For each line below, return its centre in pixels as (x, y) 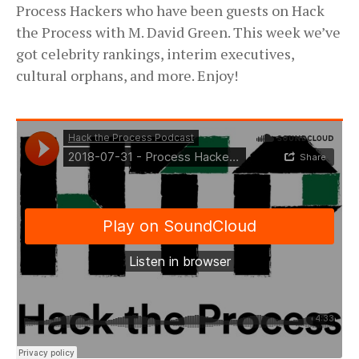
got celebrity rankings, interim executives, (155, 54)
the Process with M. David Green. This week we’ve (178, 32)
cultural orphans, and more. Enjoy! (127, 76)
